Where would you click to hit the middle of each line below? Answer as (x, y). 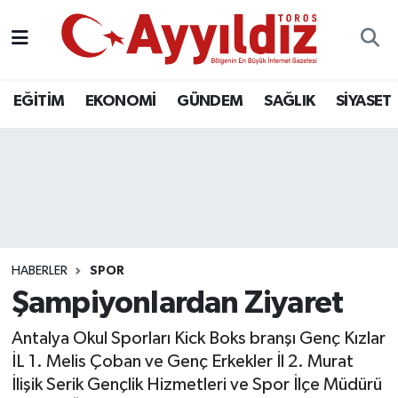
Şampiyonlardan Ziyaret (177, 303)
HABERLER (39, 271)
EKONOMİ (120, 101)
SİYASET (364, 101)
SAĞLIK (290, 101)
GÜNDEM (210, 101)
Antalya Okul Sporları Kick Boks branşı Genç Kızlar (198, 338)
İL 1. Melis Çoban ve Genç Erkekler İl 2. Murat (182, 361)
